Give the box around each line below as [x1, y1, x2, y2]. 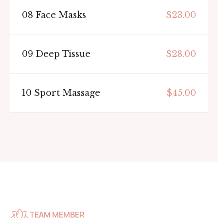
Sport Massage [32, 87, 100, 98]
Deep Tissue [33, 48, 91, 59]
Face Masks [33, 9, 86, 20]
